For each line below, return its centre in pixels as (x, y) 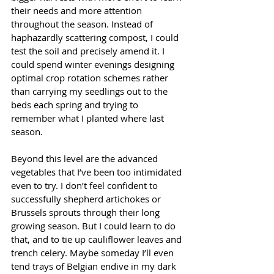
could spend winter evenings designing (94, 65)
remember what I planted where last (89, 118)
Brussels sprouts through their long (87, 213)
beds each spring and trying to (76, 105)
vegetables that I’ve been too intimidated (98, 172)
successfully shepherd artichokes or (87, 199)
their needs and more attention (78, 11)
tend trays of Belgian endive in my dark (95, 266)
